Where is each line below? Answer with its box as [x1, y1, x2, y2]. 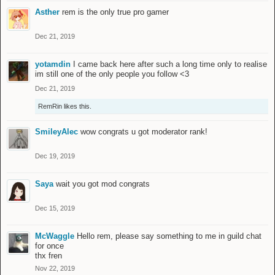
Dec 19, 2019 [35, 152, 75, 160]
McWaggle [35, 231, 74, 241]
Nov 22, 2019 [35, 265, 75, 273]
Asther [35, 7, 60, 17]
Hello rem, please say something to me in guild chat [77, 231, 261, 241]
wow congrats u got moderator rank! [80, 127, 207, 137]
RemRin [38, 103, 62, 110]
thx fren [35, 251, 62, 261]
